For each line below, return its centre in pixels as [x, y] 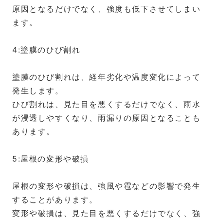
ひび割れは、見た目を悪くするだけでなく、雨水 [107, 104]
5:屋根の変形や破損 [51, 158]
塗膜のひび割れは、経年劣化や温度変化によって [107, 77]
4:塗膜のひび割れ [46, 49]
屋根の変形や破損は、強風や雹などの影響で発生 [107, 186]
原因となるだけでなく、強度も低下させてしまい [107, 9]
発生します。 [38, 90]
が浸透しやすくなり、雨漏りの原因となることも [107, 118]
